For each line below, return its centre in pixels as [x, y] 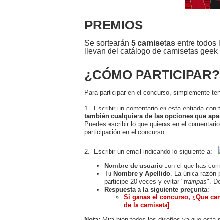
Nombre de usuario [133, 165]
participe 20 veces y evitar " [144, 181]
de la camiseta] [147, 205]
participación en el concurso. [125, 132]
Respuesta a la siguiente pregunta [156, 189]
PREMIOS [114, 25]
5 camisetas [153, 43]
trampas [195, 181]
